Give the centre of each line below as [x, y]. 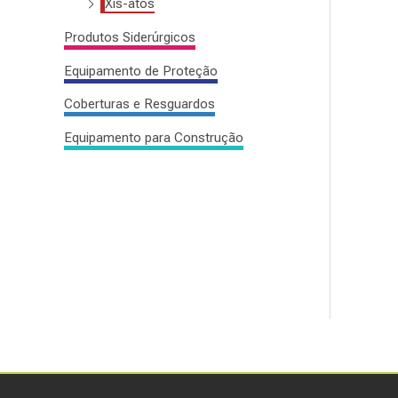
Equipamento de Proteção [141, 71]
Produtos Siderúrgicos [130, 37]
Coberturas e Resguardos [139, 104]
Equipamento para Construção [154, 138]
